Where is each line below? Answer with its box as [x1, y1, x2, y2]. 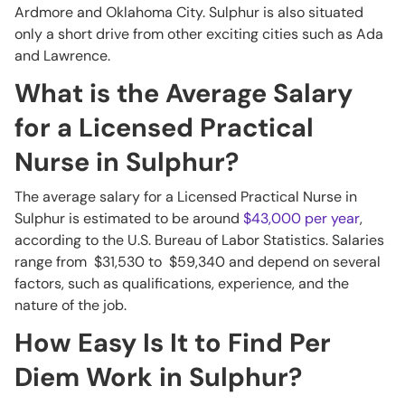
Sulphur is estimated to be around [14, 209, 243, 228]
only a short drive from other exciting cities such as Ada [14, 24, 383, 43]
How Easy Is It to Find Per [14, 325, 331, 360]
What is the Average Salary [14, 76, 353, 110]
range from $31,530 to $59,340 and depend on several [14, 252, 381, 271]
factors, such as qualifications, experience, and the [14, 274, 349, 293]
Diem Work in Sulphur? [14, 360, 302, 394]
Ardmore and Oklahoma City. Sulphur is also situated [14, 3, 363, 22]
